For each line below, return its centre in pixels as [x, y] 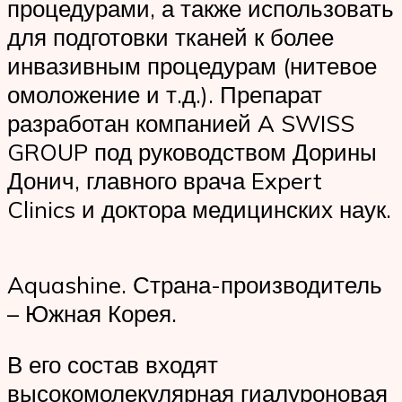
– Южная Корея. [92, 313]
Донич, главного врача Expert [165, 181]
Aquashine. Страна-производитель [195, 284]
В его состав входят [113, 365]
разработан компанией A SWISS [181, 123]
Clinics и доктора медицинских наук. [199, 210]
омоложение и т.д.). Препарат [165, 95]
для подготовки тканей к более [170, 37]
